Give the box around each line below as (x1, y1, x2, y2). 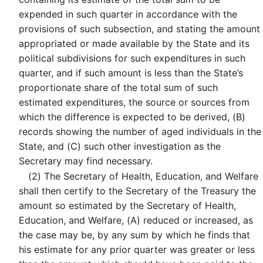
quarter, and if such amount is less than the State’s (19, 66, 243, 79)
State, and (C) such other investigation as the (19, 140, 221, 152)
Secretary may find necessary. (19, 154, 153, 167)
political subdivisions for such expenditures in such (19, 52, 245, 64)
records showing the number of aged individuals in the (19, 125, 261, 137)
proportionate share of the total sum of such (19, 81, 218, 93)
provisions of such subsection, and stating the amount (19, 22, 260, 35)
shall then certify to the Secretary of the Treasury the (19, 185, 256, 197)
